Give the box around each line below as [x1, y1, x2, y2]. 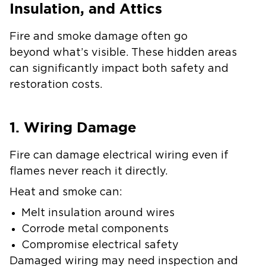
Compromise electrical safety [21, 240, 185, 251]
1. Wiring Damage [9, 119, 141, 135]
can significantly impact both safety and [9, 64, 229, 74]
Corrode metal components [21, 224, 175, 235]
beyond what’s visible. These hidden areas [9, 47, 237, 58]
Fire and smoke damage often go [9, 31, 188, 42]
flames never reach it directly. [9, 166, 170, 177]
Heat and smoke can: [9, 187, 125, 198]
